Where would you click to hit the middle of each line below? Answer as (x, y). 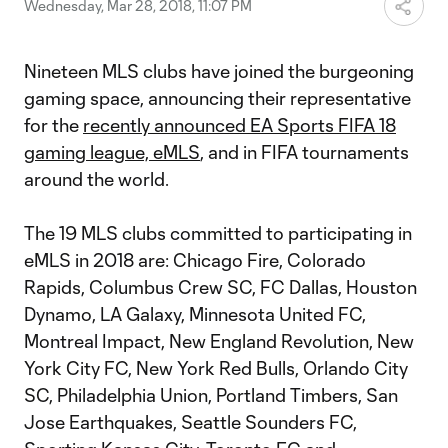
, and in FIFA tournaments (304, 152)
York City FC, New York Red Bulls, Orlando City (216, 368)
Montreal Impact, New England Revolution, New (219, 341)
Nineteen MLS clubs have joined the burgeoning (219, 71)
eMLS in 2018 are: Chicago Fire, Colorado (195, 260)
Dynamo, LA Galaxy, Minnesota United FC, (195, 314)
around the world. (98, 179)
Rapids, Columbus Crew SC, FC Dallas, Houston (220, 287)
